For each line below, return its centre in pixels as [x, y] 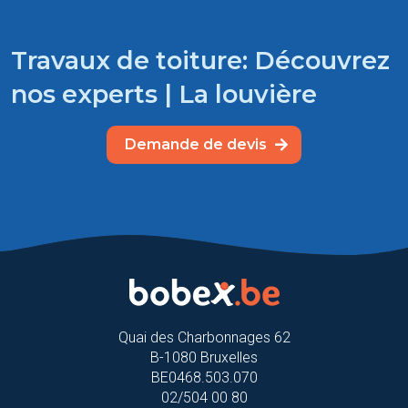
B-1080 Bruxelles [204, 358]
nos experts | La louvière [164, 94]
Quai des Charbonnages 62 [204, 338]
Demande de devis [198, 144]
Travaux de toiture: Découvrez [200, 60]
